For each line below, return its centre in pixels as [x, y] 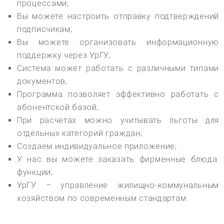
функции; [35, 172]
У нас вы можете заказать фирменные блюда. [118, 159]
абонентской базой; [58, 107]
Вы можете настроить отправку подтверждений [118, 16]
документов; [42, 81]
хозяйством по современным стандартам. [102, 198]
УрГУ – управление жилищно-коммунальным [118, 185]
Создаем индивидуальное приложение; [97, 146]
